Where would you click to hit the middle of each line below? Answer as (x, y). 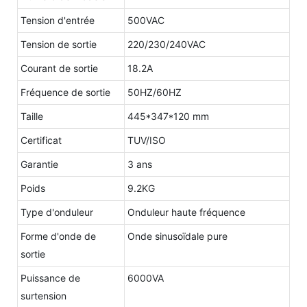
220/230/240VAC (167, 44)
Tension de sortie (59, 44)
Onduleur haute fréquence (186, 212)
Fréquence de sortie (65, 92)
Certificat (41, 140)
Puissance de (50, 278)
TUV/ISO (147, 140)
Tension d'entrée (58, 20)
